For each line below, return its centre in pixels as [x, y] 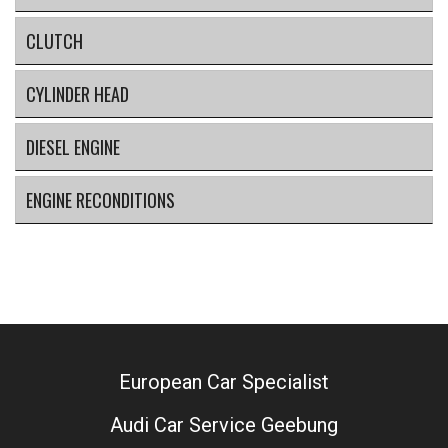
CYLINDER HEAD [77, 93]
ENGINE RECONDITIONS [100, 199]
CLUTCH [54, 40]
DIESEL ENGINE [73, 146]
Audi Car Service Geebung [224, 424]
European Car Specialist [224, 381]
